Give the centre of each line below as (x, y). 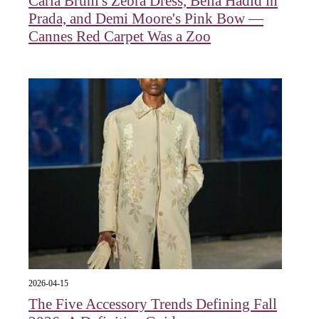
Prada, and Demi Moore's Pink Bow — (146, 19)
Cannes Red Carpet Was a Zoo (120, 37)
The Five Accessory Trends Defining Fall (153, 304)
